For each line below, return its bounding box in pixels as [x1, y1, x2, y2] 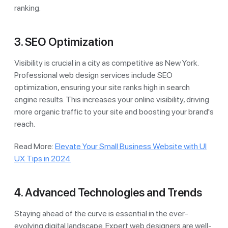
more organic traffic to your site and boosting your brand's [14, 106, 214, 117]
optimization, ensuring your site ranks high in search [14, 82, 190, 92]
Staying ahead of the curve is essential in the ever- [14, 208, 188, 218]
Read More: [14, 141, 55, 151]
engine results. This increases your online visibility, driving [14, 94, 209, 104]
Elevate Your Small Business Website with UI [55, 141, 207, 151]
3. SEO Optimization [14, 35, 113, 48]
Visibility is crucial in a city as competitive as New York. [14, 58, 198, 68]
